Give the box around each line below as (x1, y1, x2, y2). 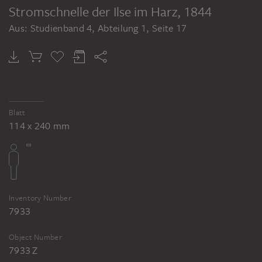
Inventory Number (9, 192, 71, 203)
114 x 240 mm (9, 119, 70, 132)
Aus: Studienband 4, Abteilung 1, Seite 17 (9, 21, 187, 35)
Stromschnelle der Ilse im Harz (9, 2, 177, 20)
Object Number (9, 232, 62, 242)
